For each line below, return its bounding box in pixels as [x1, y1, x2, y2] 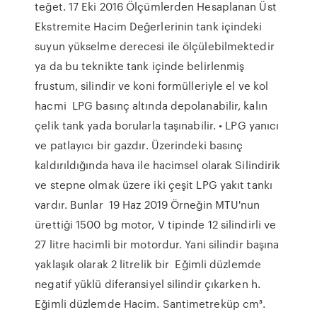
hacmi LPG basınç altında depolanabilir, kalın [35, 98, 267, 113]
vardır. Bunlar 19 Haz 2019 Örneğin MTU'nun [35, 197, 260, 212]
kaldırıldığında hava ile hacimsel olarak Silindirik [35, 157, 281, 173]
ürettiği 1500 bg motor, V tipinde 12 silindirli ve [35, 217, 277, 232]
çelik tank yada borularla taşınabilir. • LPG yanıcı [35, 117, 279, 133]
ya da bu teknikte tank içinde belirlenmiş [35, 58, 245, 74]
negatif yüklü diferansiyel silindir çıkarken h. [35, 276, 260, 292]
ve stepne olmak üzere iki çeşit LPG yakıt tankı [35, 177, 272, 192]
